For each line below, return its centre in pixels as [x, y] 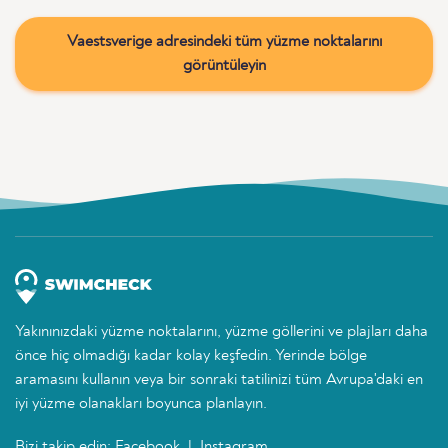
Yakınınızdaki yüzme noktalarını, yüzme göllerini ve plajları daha [221, 332]
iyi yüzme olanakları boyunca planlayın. [141, 404]
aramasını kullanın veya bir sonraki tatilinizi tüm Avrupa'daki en [219, 380]
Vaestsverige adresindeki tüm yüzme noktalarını [224, 42]
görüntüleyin [224, 66]
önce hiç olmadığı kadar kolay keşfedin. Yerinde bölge [191, 356]
